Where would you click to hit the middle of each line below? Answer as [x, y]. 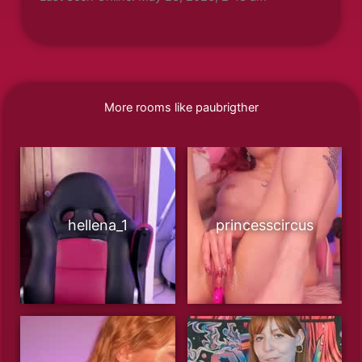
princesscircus [264, 225]
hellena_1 [97, 225]
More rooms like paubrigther [181, 107]
